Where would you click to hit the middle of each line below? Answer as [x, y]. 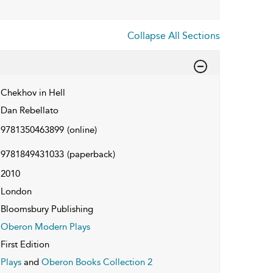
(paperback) [91, 154]
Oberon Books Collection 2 [97, 262]
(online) [82, 129]
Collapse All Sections [174, 35]
